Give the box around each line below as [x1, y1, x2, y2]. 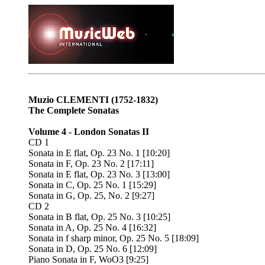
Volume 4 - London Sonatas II [28, 127, 149, 137]
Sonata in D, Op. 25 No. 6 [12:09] [28, 244, 157, 254]
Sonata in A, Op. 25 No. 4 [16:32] [28, 222, 156, 232]
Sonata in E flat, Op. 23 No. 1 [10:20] [28, 148, 170, 158]
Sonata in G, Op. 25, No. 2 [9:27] [28, 190, 154, 201]
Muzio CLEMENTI [28, 95, 109, 105]
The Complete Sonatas [28, 105, 119, 115]
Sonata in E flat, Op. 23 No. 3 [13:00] [28, 169, 170, 179]
